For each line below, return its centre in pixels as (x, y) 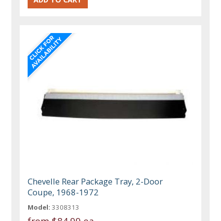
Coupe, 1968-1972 (63, 192)
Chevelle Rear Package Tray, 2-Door (95, 182)
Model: (39, 207)
